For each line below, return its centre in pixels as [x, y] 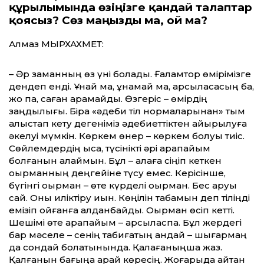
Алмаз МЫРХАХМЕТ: [56, 44]
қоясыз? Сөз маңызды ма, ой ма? [108, 20]
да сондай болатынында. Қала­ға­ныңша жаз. [115, 247]
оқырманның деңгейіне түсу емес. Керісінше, [117, 173]
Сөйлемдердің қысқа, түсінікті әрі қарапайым [110, 148]
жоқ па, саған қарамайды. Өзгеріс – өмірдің [108, 99]
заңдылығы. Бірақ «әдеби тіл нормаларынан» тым [127, 111]
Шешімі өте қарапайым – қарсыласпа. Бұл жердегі [125, 223]
